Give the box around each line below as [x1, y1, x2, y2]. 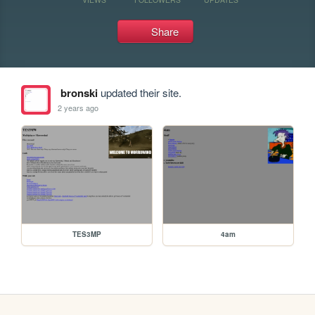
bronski [60, 85, 98, 101]
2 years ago [58, 101, 99, 113]
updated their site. [97, 85, 181, 100]
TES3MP [72, 229, 102, 239]
